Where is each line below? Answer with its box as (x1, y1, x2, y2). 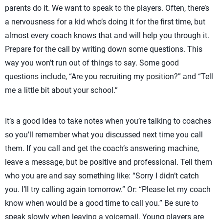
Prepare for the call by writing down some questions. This (5, 44, 202, 54)
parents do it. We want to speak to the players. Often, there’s (5, 3, 209, 13)
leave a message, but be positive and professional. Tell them (5, 157, 212, 167)
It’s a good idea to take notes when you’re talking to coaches (5, 116, 211, 126)
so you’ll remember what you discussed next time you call (5, 130, 203, 139)
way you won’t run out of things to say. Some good (5, 58, 179, 67)
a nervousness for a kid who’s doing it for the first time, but (5, 17, 205, 26)
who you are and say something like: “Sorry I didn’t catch (5, 171, 199, 180)
